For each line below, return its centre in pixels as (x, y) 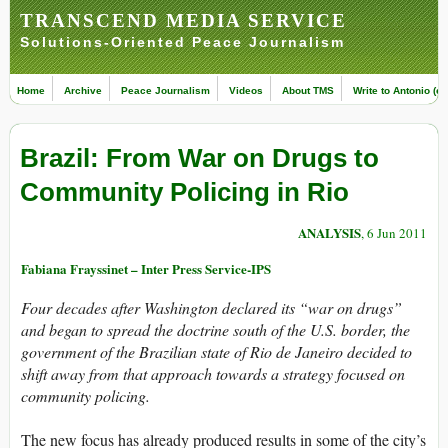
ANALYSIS (329, 233)
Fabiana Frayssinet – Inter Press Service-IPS (146, 269)
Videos (246, 90)
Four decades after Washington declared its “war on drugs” (211, 308)
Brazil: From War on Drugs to (199, 158)
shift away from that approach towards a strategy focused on (213, 374)
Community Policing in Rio (184, 192)
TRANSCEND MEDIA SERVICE (183, 20)
